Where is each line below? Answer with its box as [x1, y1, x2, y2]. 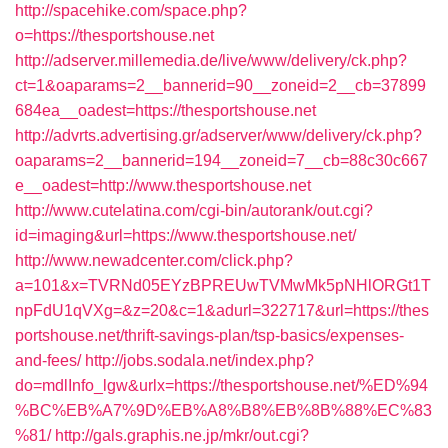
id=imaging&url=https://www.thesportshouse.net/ [15, 227, 356, 244]
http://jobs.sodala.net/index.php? [85, 352, 314, 369]
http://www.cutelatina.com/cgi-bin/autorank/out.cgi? [15, 202, 373, 219]
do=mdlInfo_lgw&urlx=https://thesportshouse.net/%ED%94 [15, 377, 428, 394]
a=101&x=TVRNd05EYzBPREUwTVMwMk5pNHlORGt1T [15, 277, 431, 294]
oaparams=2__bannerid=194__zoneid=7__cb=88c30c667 [15, 152, 428, 169]
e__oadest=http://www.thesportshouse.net [15, 177, 311, 194]
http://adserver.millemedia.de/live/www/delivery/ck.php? [15, 52, 407, 69]
